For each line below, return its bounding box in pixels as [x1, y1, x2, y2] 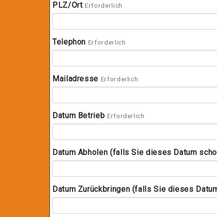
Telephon [52, 37, 86, 46]
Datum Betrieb [52, 111, 105, 120]
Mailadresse [52, 74, 99, 83]
